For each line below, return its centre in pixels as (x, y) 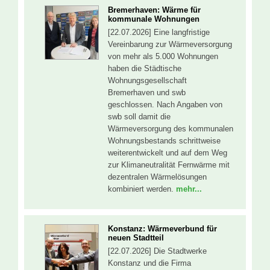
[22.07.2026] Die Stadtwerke (157, 251)
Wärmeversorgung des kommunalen (171, 128)
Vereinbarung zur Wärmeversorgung (170, 44)
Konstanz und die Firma (149, 263)
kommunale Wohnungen (154, 19)
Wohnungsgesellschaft (147, 80)
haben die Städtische (145, 68)
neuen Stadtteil (136, 238)
